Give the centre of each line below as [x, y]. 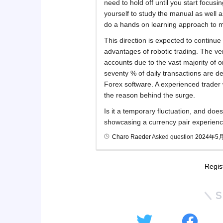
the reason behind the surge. [150, 95]
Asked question [173, 137]
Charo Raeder [131, 137]
